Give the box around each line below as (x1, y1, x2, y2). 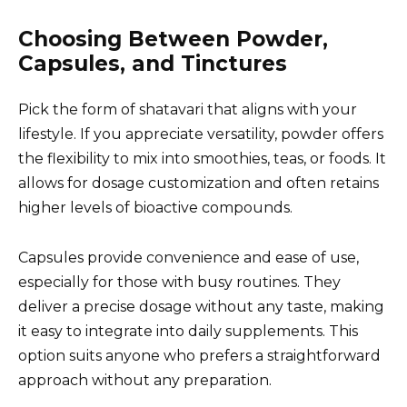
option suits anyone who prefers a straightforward (18, 346, 381, 364)
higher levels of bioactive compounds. (18, 199, 293, 217)
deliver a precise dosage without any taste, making (18, 297, 384, 315)
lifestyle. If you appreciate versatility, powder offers (18, 125, 383, 144)
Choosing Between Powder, (18, 26, 328, 53)
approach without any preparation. (18, 371, 272, 389)
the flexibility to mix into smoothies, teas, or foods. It (18, 150, 386, 168)
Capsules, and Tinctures (18, 51, 287, 77)
